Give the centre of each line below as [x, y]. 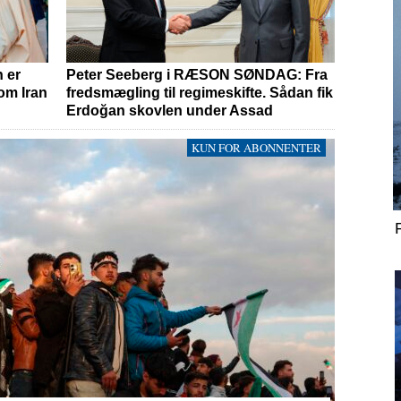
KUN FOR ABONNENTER [256, 148]
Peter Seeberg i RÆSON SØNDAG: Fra [197, 75]
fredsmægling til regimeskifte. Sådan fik [200, 93]
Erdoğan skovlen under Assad [170, 111]
